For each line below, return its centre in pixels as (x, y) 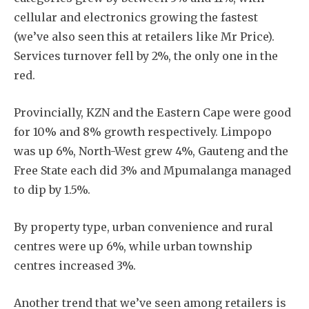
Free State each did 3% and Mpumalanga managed (152, 170)
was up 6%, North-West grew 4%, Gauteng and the (151, 151)
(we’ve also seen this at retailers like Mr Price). (144, 36)
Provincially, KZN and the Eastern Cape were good (152, 112)
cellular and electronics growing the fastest (136, 17)
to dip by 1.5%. (52, 189)
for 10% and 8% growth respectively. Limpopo (143, 131)
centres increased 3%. (75, 265)
